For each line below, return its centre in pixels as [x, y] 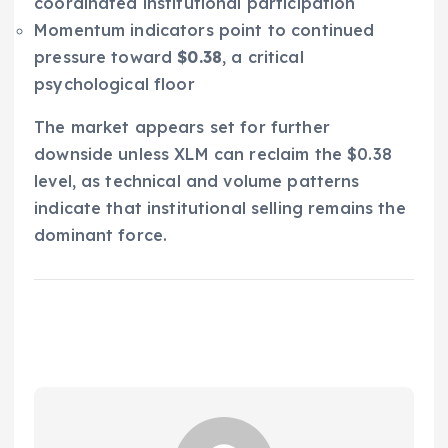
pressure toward [106, 56]
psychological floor [114, 83]
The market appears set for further [182, 126]
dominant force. [101, 234]
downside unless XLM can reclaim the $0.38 [213, 153]
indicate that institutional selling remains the [220, 207]
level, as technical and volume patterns [197, 180]
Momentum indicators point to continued [204, 29]
